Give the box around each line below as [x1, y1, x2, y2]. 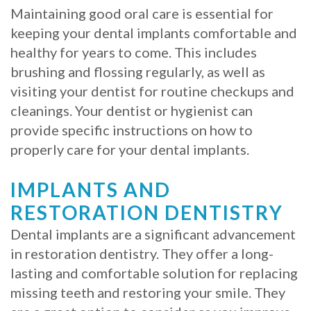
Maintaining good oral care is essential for [10, 4, 274, 22]
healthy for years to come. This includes [10, 43, 257, 60]
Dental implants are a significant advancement [10, 225, 296, 242]
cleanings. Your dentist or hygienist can [10, 101, 253, 119]
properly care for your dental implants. [10, 140, 249, 158]
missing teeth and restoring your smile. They [10, 283, 285, 301]
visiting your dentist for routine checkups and [10, 82, 294, 99]
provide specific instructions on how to [10, 121, 253, 138]
